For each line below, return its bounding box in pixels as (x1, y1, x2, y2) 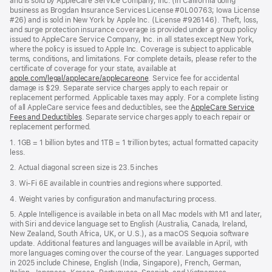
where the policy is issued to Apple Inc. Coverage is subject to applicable (10, 45, 252, 54)
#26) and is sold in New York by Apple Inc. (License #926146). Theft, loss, (10, 16, 259, 25)
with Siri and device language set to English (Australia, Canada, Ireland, (10, 220, 248, 229)
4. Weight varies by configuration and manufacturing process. (10, 194, 217, 203)
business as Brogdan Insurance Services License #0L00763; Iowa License (10, 6, 260, 15)
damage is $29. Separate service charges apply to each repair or (10, 84, 228, 93)
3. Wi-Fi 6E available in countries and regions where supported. (10, 179, 223, 188)
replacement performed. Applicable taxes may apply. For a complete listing (10, 93, 259, 103)
